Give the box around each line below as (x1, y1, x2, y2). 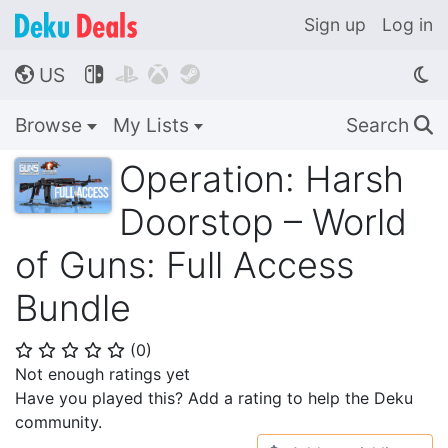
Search (346, 113, 414, 137)
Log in (382, 14, 433, 35)
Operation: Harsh (119, 157, 404, 201)
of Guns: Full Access (15, 243, 354, 287)
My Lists (112, 113, 194, 137)
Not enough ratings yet (15, 364, 190, 384)
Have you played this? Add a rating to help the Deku (15, 388, 413, 408)
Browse (15, 113, 87, 137)
